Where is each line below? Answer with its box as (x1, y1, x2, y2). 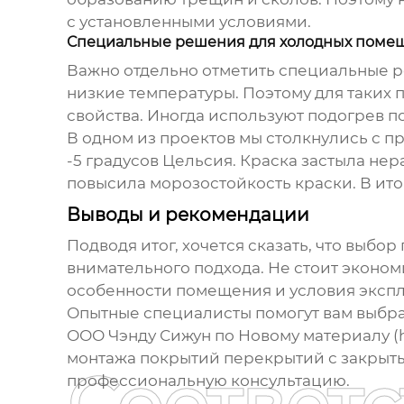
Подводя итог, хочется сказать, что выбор (66, 236, 400, 255)
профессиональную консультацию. (66, 372, 350, 390)
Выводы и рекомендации (66, 204, 309, 226)
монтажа (66, 349, 140, 368)
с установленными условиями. (66, 13, 311, 32)
